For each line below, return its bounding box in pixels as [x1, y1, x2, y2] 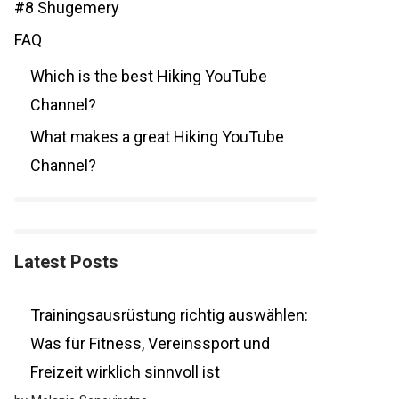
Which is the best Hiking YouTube [30, 67, 267, 85]
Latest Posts [14, 251, 118, 273]
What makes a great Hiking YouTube [30, 127, 284, 146]
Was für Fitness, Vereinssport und [30, 334, 270, 353]
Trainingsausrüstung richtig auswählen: [30, 305, 308, 324]
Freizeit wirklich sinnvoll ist [30, 362, 220, 381]
